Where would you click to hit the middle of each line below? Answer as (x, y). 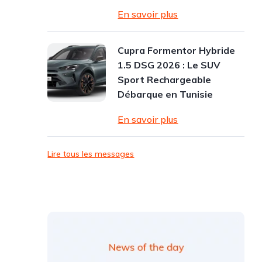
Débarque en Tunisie (166, 94)
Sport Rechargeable (165, 80)
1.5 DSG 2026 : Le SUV (169, 65)
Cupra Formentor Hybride (177, 50)
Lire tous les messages (91, 154)
